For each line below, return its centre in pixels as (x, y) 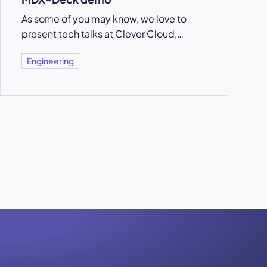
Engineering (51, 60)
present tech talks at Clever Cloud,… (103, 33)
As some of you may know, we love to (104, 18)
